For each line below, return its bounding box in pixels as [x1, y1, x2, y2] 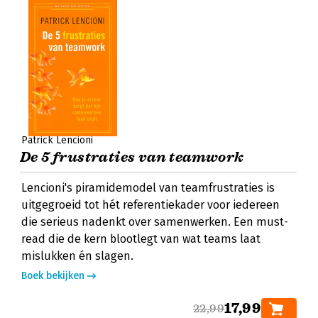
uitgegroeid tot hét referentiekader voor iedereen [21, 198, 280, 212]
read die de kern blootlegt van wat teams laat [21, 232, 261, 246]
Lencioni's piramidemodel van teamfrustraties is [21, 181, 275, 194]
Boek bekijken [21, 270, 84, 282]
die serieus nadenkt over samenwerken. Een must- [21, 215, 288, 229]
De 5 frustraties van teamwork [20, 148, 244, 166]
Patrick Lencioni [21, 134, 93, 146]
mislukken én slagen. [21, 249, 133, 263]
